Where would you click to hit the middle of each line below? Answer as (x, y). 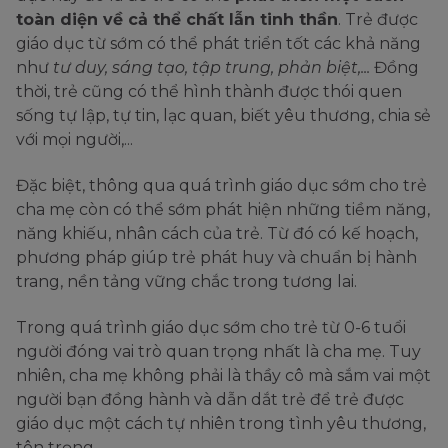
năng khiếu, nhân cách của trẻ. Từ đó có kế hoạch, (217, 234)
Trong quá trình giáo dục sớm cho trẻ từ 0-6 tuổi (211, 328)
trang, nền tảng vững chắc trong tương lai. (188, 282)
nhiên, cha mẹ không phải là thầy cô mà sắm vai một (223, 376)
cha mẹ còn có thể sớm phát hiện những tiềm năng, (223, 210)
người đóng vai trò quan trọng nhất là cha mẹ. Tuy (218, 352)
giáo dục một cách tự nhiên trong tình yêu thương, (221, 424)
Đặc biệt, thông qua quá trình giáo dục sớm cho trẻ (221, 186)
